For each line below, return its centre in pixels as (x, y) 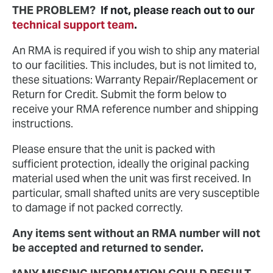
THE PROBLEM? (56, 10)
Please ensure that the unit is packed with (114, 149)
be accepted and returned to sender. (108, 248)
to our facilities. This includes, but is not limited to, (134, 65)
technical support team (73, 25)
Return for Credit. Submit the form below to (119, 94)
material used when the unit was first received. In (132, 178)
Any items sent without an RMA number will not (136, 233)
